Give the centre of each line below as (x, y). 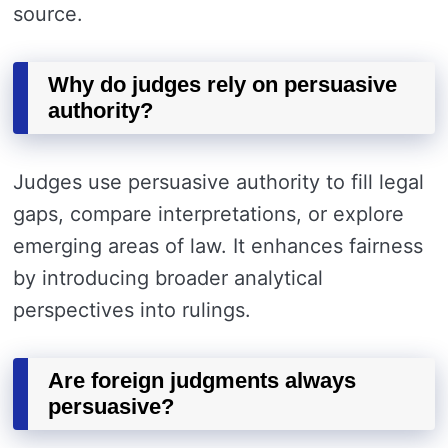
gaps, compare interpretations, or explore (208, 213)
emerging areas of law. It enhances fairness (218, 245)
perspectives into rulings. (132, 309)
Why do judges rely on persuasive (222, 84)
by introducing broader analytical (168, 277)
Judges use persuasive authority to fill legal (218, 181)
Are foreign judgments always (202, 380)
